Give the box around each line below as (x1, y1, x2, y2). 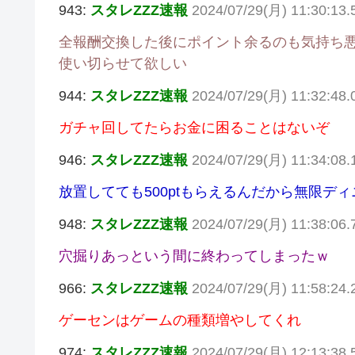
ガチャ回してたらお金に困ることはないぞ (59, 120, 330, 136)
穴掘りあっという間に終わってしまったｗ (59, 248, 330, 265)
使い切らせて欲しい (59, 55, 187, 72)
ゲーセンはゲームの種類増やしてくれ (59, 312, 301, 329)
